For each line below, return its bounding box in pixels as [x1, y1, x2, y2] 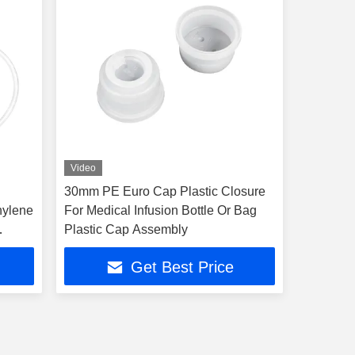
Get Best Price [130, 258, 234, 277]
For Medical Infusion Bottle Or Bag [63, 204, 257, 217]
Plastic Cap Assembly [63, 223, 188, 236]
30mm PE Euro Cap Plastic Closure [63, 185, 265, 198]
